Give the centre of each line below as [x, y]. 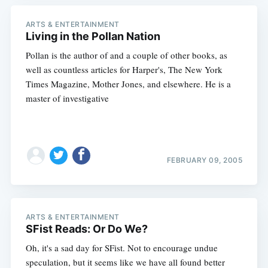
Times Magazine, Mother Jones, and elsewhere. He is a [128, 83]
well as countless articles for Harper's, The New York [124, 69]
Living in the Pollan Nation [93, 36]
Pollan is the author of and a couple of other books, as [126, 55]
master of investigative [67, 98]
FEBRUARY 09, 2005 [205, 160]
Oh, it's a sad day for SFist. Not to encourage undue [121, 248]
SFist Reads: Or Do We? [86, 229]
